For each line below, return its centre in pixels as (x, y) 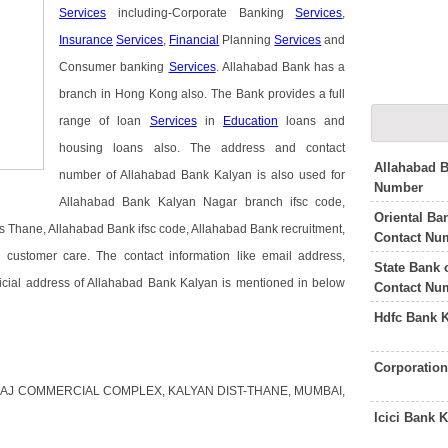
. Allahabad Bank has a (280, 67)
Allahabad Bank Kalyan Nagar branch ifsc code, (202, 202)
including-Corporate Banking (201, 13)
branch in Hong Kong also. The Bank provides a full (202, 94)
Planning (247, 40)
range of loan (104, 121)
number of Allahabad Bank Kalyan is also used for (202, 175)
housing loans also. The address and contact (202, 148)
